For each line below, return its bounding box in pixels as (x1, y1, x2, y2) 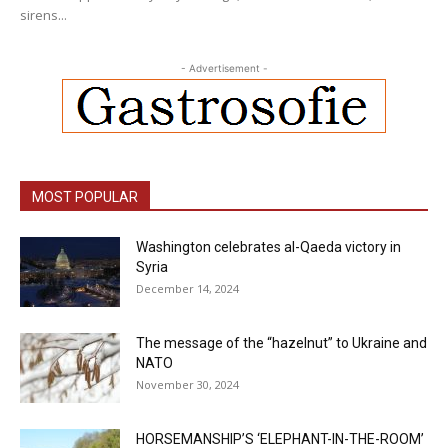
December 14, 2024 (136, 281, 239, 297)
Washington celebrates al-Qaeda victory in (136, 239, 401, 256)
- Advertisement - (180, 62, 268, 75)
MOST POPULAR (32, 189, 138, 206)
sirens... (20, 6, 67, 25)
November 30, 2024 (136, 377, 239, 393)
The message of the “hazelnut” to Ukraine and (136, 335, 427, 352)
